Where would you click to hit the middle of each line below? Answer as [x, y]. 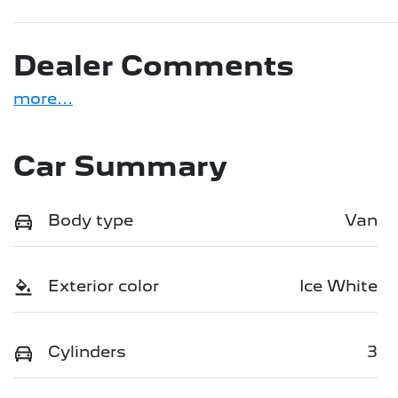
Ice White [338, 286]
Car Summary [120, 167]
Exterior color [103, 286]
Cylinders [87, 352]
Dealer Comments [154, 66]
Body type [91, 220]
